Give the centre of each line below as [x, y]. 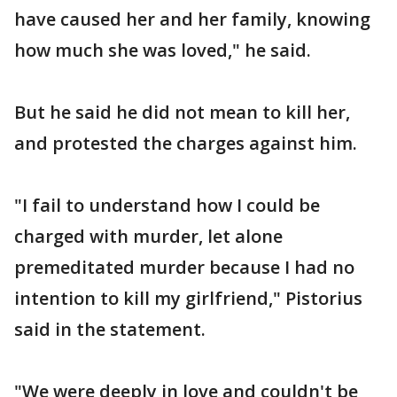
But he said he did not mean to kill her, [182, 112]
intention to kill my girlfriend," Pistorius [188, 298]
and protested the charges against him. [186, 143]
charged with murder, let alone [148, 236]
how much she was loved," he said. [163, 50]
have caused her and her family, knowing [192, 19]
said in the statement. [110, 329]
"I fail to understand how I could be [167, 205]
